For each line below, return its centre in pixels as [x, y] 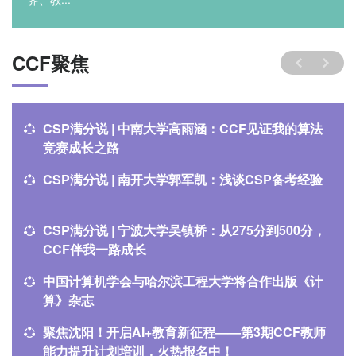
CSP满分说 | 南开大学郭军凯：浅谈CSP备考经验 [183, 179]
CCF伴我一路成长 [95, 249]
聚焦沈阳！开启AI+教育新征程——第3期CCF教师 [184, 331]
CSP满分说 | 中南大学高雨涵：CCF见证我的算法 [183, 128]
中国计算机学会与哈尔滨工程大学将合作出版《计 [183, 281]
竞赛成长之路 [81, 147]
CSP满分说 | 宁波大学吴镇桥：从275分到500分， [184, 230]
